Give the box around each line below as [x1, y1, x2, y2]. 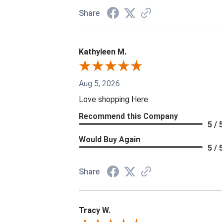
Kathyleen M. [79, 47, 126, 56]
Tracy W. [79, 205, 111, 215]
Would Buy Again [79, 134, 140, 144]
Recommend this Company [79, 111, 178, 121]
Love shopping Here [79, 94, 148, 104]
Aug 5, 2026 [79, 78, 120, 88]
